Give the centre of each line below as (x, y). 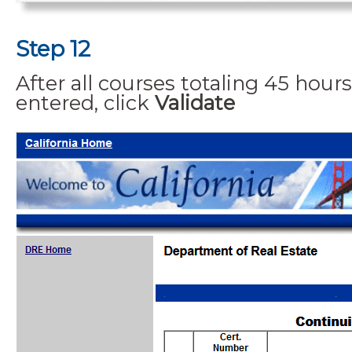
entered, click (85, 102)
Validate (195, 102)
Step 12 (53, 48)
